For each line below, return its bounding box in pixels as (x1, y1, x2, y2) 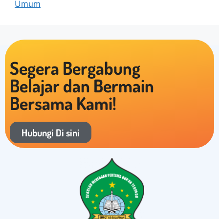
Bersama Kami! (10, 92, 116, 115)
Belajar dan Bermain (10, 74, 154, 97)
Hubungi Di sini (22, 126, 80, 139)
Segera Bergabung (10, 57, 140, 80)
